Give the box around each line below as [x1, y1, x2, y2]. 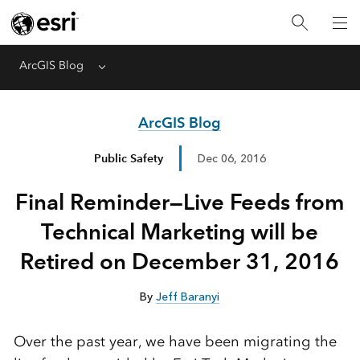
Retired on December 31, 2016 [20, 247, 340, 275]
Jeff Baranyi [156, 290, 220, 304]
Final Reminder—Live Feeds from [14, 188, 345, 215]
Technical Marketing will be [41, 218, 319, 245]
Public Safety [93, 150, 163, 166]
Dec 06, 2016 [197, 151, 266, 166]
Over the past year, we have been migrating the [13, 333, 337, 350]
